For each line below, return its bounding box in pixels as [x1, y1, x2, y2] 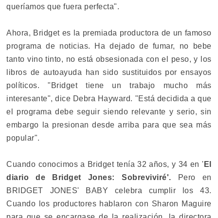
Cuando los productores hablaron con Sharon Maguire [6, 199, 212, 208]
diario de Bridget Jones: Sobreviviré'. [6, 173, 171, 182]
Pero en [171, 173, 212, 182]
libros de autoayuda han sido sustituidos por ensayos [6, 68, 212, 76]
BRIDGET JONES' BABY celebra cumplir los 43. [6, 186, 212, 195]
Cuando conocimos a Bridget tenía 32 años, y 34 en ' [6, 160, 204, 168]
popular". [6, 133, 40, 142]
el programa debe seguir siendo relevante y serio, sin [6, 107, 212, 116]
